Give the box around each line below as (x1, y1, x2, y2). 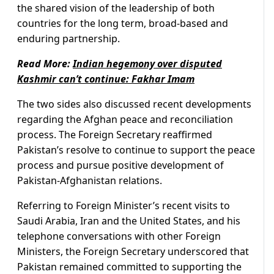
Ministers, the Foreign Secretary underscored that (17, 245, 249, 259)
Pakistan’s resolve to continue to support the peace (17, 143, 255, 157)
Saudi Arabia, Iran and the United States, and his (17, 214, 240, 228)
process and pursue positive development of (17, 158, 224, 172)
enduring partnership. (17, 32, 120, 46)
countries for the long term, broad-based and (17, 17, 228, 31)
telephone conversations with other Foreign (17, 229, 221, 243)
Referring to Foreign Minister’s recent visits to (17, 199, 230, 213)
